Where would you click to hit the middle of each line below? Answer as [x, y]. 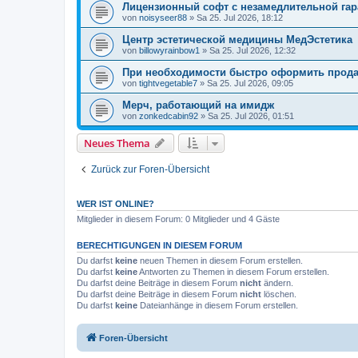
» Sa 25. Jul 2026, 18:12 [235, 17]
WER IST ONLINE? [115, 203]
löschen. [279, 294]
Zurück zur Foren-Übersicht [150, 169]
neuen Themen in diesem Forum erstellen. [220, 260]
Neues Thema [117, 143]
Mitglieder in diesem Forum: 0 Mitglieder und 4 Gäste [178, 219]
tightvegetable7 [168, 83]
